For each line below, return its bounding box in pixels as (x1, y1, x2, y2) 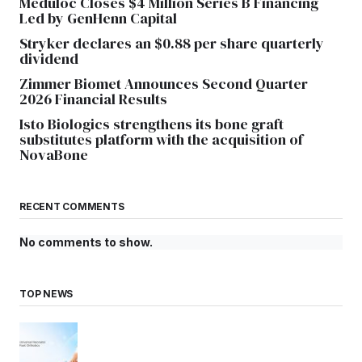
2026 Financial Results (19, 88, 167, 109)
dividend (19, 48, 78, 69)
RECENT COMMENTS (19, 200, 124, 213)
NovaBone (19, 144, 88, 165)
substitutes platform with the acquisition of (19, 128, 303, 149)
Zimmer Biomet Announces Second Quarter (19, 73, 308, 94)
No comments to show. (19, 234, 153, 249)
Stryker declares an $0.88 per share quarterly (19, 32, 324, 53)
